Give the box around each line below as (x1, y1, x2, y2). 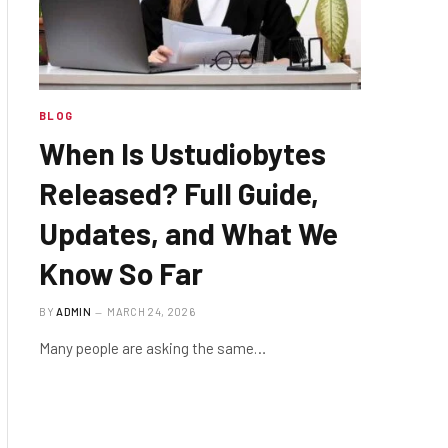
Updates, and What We (39, 214, 339, 251)
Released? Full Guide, (39, 174, 320, 211)
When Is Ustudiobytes (39, 134, 327, 171)
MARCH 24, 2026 (107, 304, 195, 318)
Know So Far (39, 254, 204, 291)
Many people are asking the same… (39, 338, 267, 357)
